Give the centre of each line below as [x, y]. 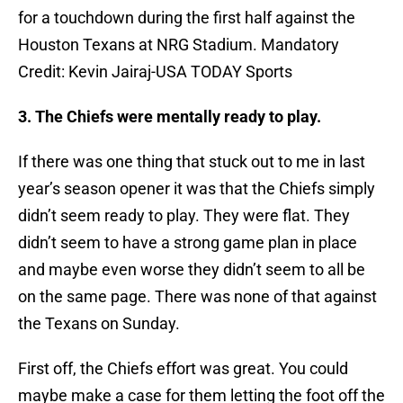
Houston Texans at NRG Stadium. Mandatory [179, 45]
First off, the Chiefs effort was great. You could [183, 369]
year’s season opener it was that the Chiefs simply [197, 189]
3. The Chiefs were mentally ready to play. [170, 117]
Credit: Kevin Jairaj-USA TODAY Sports [155, 72]
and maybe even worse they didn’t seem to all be [192, 270]
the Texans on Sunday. [99, 324]
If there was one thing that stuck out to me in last [192, 162]
